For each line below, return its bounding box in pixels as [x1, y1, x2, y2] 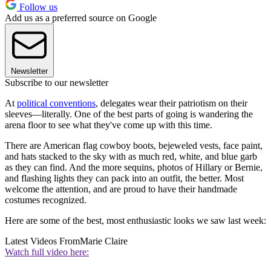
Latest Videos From [5, 236, 80, 247]
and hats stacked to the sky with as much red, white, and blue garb [5, 151, 257, 162]
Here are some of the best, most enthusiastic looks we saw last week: [5, 215, 266, 226]
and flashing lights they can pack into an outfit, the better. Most [5, 173, 244, 184]
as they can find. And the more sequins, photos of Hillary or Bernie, [5, 162, 263, 173]
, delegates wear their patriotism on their [96, 98, 247, 109]
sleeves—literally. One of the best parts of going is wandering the [5, 109, 253, 120]
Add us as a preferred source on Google [5, 13, 157, 24]
